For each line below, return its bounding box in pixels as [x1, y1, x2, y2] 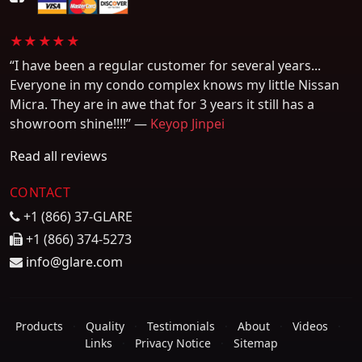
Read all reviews [10, 146, 107, 165]
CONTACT [10, 183, 71, 201]
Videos [292, 318, 328, 334]
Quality [85, 318, 124, 334]
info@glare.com [26, 252, 123, 271]
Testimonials [146, 318, 215, 334]
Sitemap [233, 335, 278, 351]
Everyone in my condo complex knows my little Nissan [10, 75, 339, 94]
